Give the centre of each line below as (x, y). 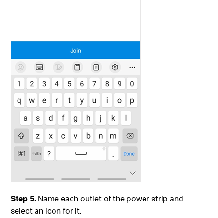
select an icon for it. (46, 211)
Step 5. (25, 199)
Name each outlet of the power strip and (111, 199)
